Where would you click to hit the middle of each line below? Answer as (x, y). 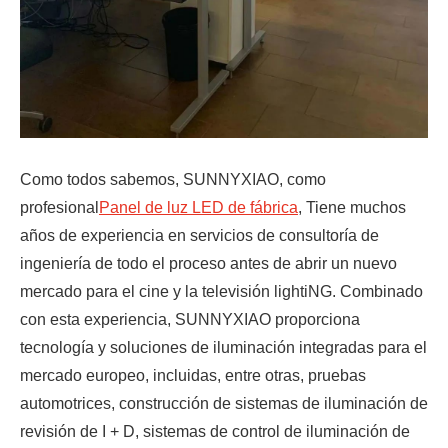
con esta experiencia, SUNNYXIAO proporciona (190, 319)
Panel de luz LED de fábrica (198, 207)
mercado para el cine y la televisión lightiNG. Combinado (221, 291)
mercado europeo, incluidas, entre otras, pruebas (193, 375)
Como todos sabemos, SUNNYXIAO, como (173, 179)
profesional (59, 207)
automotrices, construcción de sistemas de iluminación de (224, 403)
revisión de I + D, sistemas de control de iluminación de (215, 431)
